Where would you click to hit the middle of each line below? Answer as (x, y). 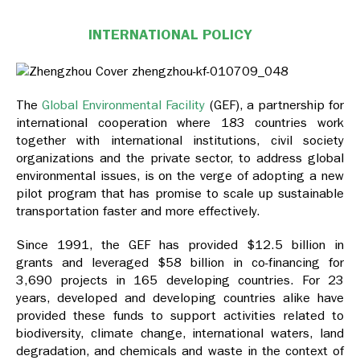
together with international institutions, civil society (180, 141)
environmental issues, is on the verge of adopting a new (180, 176)
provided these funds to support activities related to (180, 316)
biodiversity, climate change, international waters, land (180, 333)
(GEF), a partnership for (277, 105)
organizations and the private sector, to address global (180, 158)
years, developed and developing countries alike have (180, 298)
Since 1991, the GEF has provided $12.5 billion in (180, 245)
